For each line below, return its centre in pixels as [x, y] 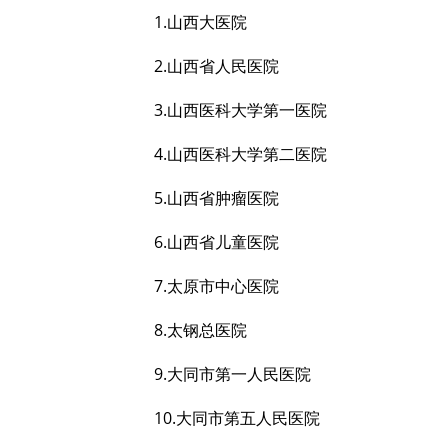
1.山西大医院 [200, 22]
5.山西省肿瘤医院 [216, 198]
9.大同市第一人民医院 [232, 374]
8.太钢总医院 [200, 330]
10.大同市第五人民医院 [237, 418]
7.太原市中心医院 [216, 286]
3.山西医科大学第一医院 [240, 110]
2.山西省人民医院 [216, 66]
